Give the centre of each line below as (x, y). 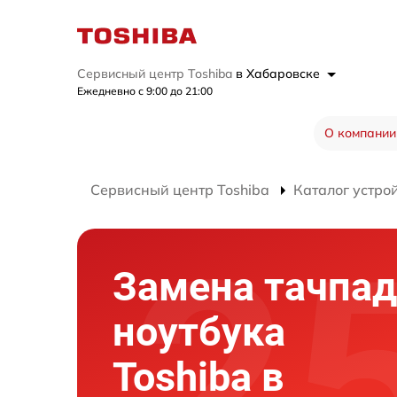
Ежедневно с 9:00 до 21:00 (145, 91)
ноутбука (199, 332)
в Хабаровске (280, 74)
